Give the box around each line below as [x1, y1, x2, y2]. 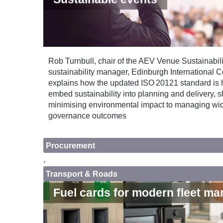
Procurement [46, 141, 95, 150]
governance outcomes [48, 111, 126, 120]
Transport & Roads [46, 169, 117, 178]
